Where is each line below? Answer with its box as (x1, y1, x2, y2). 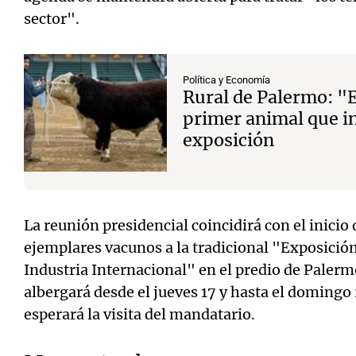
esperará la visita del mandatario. (24, 305, 255, 323)
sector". (24, 10, 79, 28)
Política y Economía (183, 74, 270, 86)
